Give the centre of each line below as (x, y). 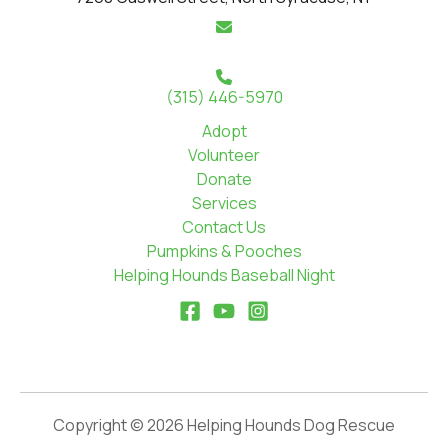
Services (224, 203)
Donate (224, 179)
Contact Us (224, 227)
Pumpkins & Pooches (224, 251)
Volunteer (224, 155)
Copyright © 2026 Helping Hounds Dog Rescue (224, 425)
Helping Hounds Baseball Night (224, 275)
